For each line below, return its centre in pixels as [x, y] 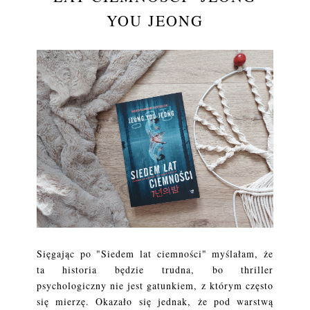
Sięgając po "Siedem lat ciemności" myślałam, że [155, 253]
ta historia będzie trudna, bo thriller [155, 269]
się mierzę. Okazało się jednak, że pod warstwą [155, 301]
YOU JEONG [155, 20]
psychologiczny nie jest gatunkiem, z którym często [155, 285]
